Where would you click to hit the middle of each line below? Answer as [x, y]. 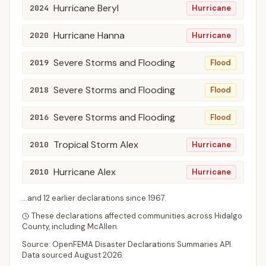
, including [68, 227]
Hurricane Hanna [89, 35]
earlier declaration [85, 198]
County [35, 227]
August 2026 [98, 255]
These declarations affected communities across [123, 216]
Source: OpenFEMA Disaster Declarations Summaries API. [127, 244]
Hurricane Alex [85, 172]
